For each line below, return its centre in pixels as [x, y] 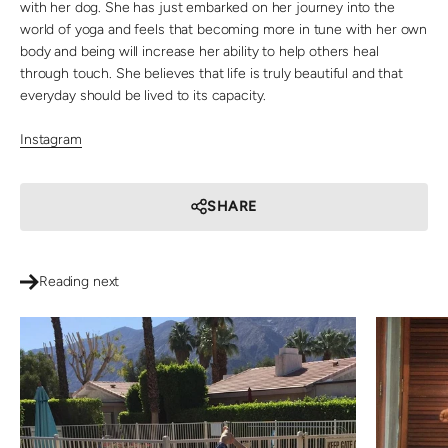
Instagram [51, 139]
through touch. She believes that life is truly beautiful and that [211, 73]
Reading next [79, 281]
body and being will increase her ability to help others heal [199, 51]
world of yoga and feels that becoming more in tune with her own [224, 29]
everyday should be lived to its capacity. [145, 95]
